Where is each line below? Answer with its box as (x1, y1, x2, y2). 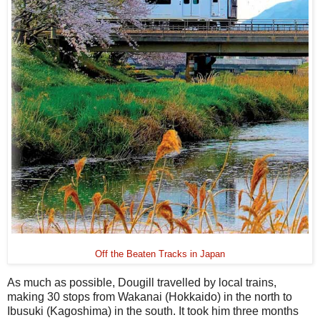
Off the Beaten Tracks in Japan (95, 249, 225, 259)
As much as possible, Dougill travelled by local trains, (7, 276, 276, 289)
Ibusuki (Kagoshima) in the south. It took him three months (7, 304, 299, 317)
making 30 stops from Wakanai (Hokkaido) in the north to (7, 290, 292, 303)
